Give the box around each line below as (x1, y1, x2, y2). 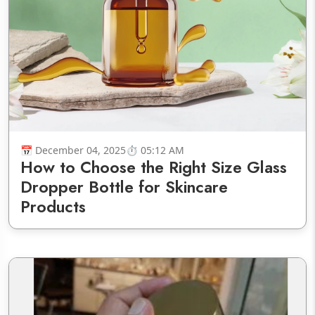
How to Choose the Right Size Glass (20, 155, 287, 180)
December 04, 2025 (35, 143, 126, 157)
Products (20, 195, 86, 219)
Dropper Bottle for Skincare (20, 175, 228, 200)
